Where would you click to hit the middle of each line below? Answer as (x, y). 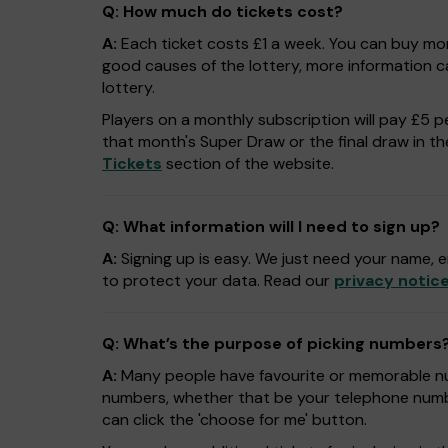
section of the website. (248, 163)
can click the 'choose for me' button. (234, 419)
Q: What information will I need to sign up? (271, 226)
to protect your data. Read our (218, 280)
